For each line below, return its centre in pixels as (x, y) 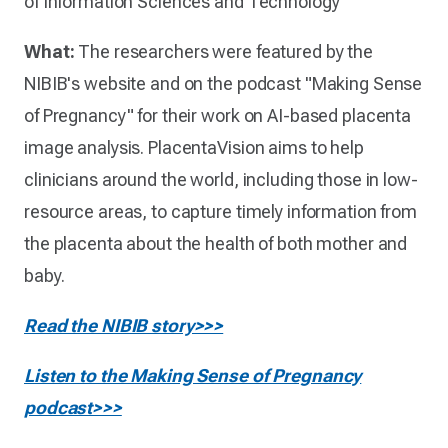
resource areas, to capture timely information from (221, 211)
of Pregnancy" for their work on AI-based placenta (218, 115)
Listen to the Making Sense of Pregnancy (193, 375)
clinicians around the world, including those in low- (221, 179)
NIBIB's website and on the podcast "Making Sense (223, 83)
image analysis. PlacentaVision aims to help (194, 147)
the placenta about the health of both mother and (216, 243)
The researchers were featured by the (223, 51)
